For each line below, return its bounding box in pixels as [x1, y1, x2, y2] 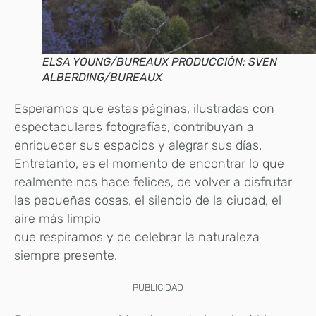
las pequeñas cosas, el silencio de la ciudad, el [14, 193, 281, 209]
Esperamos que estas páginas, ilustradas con [14, 101, 274, 117]
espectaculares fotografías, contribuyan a [14, 119, 254, 135]
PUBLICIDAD [133, 282, 183, 293]
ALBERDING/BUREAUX [42, 71, 162, 85]
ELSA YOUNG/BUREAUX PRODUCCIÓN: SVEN [42, 55, 277, 69]
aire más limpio [14, 211, 101, 227]
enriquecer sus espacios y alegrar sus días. [14, 138, 262, 154]
